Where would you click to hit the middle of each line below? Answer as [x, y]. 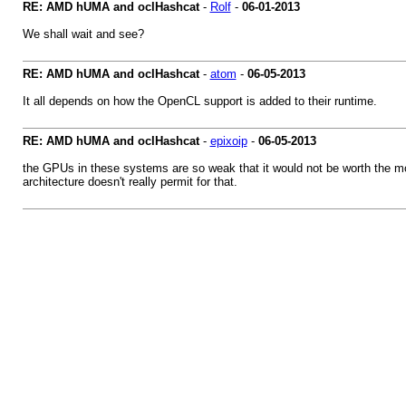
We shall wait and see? [83, 34]
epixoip [228, 141]
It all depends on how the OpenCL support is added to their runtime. [199, 101]
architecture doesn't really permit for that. [130, 182]
